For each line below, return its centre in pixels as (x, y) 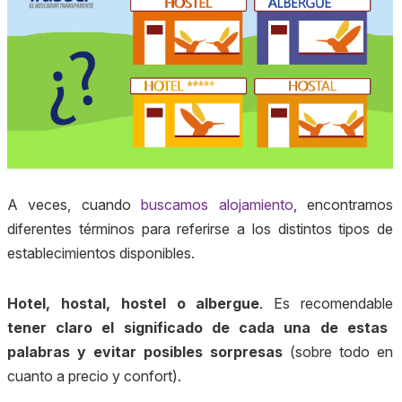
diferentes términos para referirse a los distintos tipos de (200, 229)
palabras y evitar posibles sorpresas (145, 352)
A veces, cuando (74, 205)
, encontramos (343, 205)
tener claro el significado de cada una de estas (197, 328)
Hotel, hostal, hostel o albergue (134, 304)
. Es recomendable (327, 304)
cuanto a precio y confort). (94, 376)
